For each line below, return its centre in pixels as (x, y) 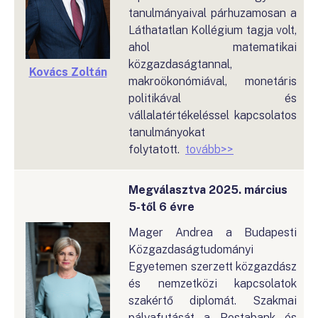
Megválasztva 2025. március (208, 190)
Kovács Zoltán (68, 72)
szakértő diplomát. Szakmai (213, 301)
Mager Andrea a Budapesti (213, 232)
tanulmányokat (167, 132)
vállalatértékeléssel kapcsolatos (213, 115)
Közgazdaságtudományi (191, 250)
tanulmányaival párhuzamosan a (213, 13)
